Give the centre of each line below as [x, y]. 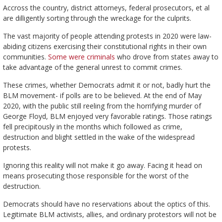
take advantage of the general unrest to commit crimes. [92, 67]
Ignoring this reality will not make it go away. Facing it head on [102, 166]
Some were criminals [81, 57]
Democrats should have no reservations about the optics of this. [106, 204]
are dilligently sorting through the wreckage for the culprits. [97, 18]
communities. [25, 57]
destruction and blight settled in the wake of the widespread [99, 137]
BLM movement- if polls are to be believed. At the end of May [102, 96]
